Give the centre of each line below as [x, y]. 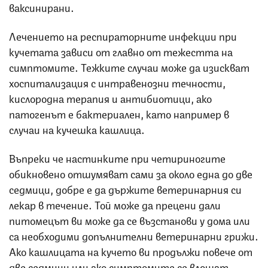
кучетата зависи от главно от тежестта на [121, 51]
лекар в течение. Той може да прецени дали [115, 204]
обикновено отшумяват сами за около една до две [131, 173]
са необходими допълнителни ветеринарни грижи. [134, 235]
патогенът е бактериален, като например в [119, 113]
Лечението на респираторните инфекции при [123, 36]
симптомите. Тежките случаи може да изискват [129, 67]
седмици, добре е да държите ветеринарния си [125, 189]
